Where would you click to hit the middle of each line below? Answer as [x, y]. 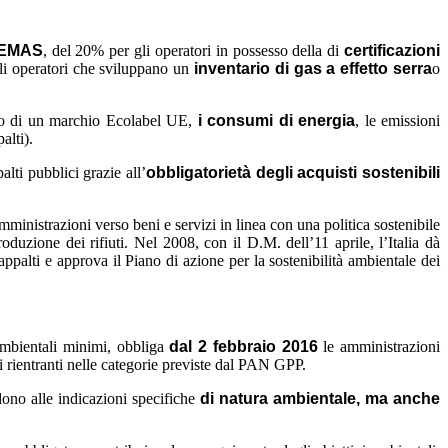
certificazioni [392, 50]
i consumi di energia [276, 120]
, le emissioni [398, 120]
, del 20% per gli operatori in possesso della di [191, 50]
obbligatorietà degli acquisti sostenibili [293, 172]
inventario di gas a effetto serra [313, 68]
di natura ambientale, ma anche [320, 398]
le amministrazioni [382, 346]
